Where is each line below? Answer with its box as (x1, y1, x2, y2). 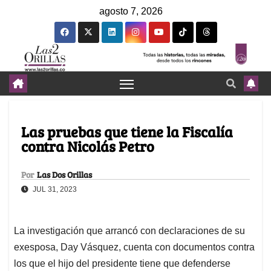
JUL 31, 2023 (31, 185, 77, 194)
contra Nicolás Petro (21, 136, 154, 157)
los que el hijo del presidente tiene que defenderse (14, 258, 230, 269)
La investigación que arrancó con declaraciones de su (14, 226, 245, 237)
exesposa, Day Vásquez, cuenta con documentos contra (14, 242, 255, 253)
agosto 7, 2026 (99, 6, 163, 16)
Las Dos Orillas (37, 169, 92, 181)
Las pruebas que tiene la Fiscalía (21, 122, 233, 142)
